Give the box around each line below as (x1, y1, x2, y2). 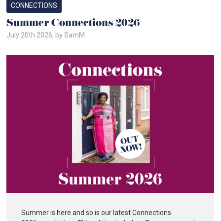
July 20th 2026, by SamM (6, 31, 85, 39)
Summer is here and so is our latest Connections (21, 209, 172, 217)
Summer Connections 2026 (6, 16, 140, 32)
